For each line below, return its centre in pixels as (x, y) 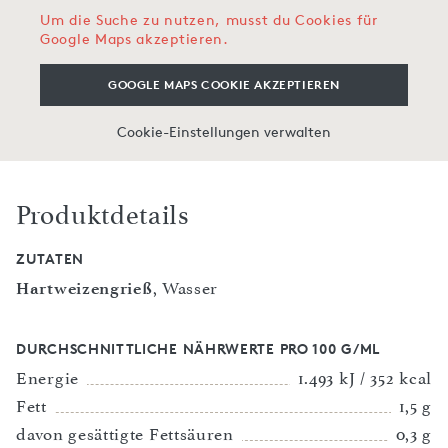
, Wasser (185, 288)
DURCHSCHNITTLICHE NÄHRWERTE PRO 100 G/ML (198, 349)
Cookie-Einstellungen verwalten (224, 132)
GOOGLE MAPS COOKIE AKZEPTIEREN (224, 85)
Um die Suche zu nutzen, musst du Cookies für (209, 20)
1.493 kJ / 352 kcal (364, 378)
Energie (47, 378)
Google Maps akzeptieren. (134, 39)
